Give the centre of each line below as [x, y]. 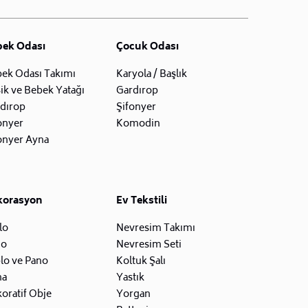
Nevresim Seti [148, 245]
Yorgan [133, 294]
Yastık [130, 278]
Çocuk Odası [147, 47]
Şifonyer [136, 107]
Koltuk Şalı [141, 261]
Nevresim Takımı [155, 228]
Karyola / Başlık [151, 74]
